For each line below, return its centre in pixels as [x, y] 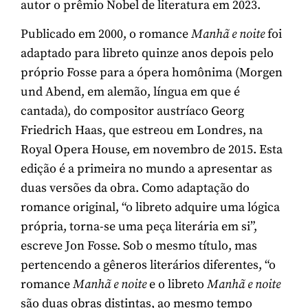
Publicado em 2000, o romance [106, 34]
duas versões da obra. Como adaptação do [135, 188]
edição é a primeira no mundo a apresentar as [146, 169]
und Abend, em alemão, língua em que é [130, 92]
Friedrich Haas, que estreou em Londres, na [142, 131]
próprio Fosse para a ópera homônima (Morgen [152, 73]
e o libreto [177, 285]
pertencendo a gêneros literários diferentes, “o [148, 265]
